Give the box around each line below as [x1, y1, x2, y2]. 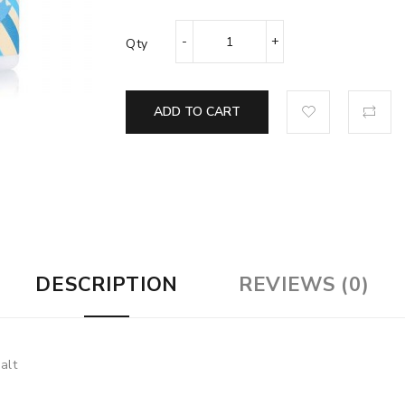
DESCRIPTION [35, 271, 179, 299]
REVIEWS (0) [238, 271, 370, 299]
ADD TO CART [154, 103, 240, 120]
